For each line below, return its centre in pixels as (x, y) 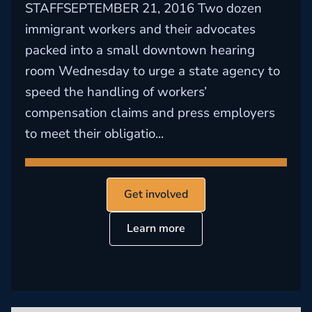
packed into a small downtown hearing (140, 50)
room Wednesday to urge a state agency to (153, 71)
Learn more (156, 228)
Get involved (156, 194)
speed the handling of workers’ (116, 92)
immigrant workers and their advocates (140, 29)
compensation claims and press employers (150, 113)
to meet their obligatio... (94, 134)
